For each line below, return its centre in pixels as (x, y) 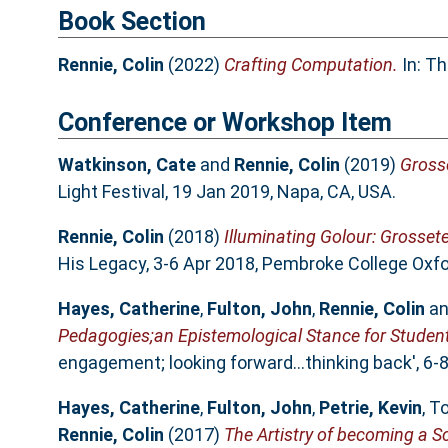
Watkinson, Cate (126, 165)
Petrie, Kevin (370, 408)
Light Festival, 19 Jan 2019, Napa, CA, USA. (226, 192)
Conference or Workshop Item (224, 122)
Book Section (131, 22)
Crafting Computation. (310, 64)
